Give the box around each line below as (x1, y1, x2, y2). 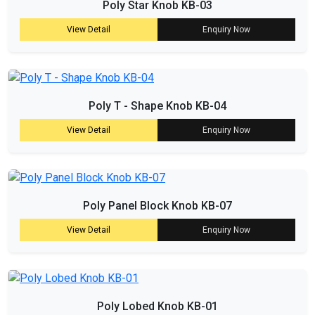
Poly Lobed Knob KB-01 (97, 300, 218, 314)
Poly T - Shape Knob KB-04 (89, 98, 226, 112)
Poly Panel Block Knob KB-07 (83, 199, 232, 213)
